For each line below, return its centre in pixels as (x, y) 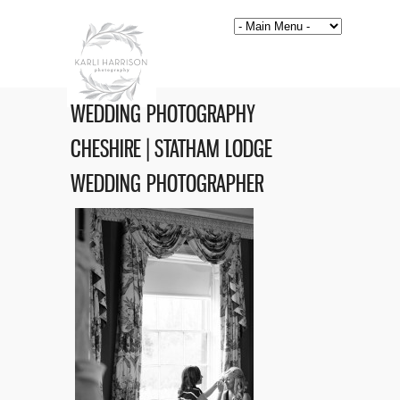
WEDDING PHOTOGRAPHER (167, 183)
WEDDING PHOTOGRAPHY (163, 114)
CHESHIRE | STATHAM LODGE (171, 149)
